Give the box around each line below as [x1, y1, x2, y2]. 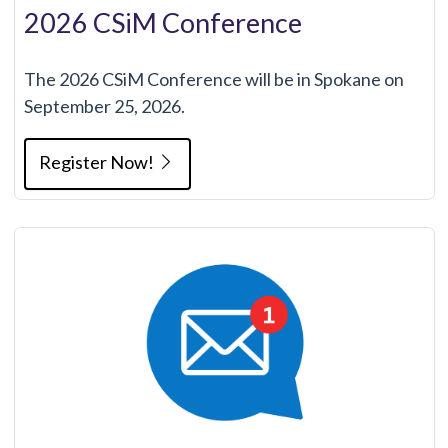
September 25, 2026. [23, 94, 185, 117]
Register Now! [39, 150, 157, 173]
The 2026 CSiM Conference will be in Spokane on [23, 67, 404, 90]
